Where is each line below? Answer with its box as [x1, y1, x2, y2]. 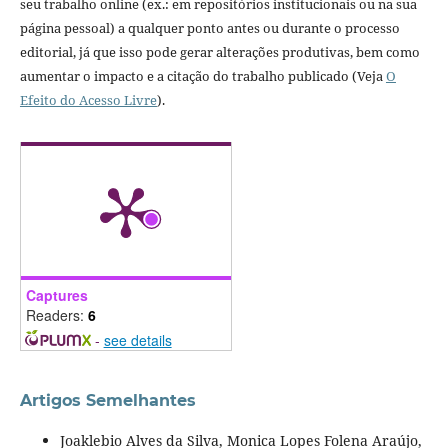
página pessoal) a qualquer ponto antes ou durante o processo [19, 19, 400, 38]
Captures [25, 285, 88, 306]
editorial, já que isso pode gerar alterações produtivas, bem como [19, 43, 420, 62]
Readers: [25, 305, 88, 326]
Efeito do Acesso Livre [19, 91, 157, 110]
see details [103, 330, 172, 351]
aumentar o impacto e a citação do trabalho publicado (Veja [19, 67, 386, 86]
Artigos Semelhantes [19, 391, 196, 411]
